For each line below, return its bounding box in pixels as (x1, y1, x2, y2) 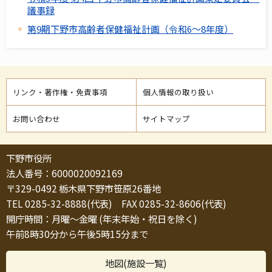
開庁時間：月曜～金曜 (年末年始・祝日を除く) (6, 212, 197, 226)
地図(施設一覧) (105, 256, 167, 270)
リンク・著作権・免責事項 (13, 86, 107, 98)
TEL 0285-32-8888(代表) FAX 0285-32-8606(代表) (6, 197, 226, 211)
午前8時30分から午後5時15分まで (6, 227, 148, 241)
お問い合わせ (13, 113, 60, 125)
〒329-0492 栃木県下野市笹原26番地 (6, 182, 161, 195)
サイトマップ (142, 113, 190, 125)
